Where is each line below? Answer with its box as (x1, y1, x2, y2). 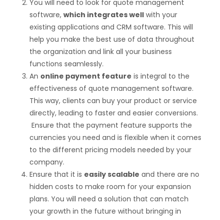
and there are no (139, 169, 199, 180)
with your (144, 10, 177, 20)
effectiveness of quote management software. (29, 83, 193, 94)
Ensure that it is (29, 169, 84, 180)
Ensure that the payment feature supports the (29, 120, 192, 131)
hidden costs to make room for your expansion (29, 182, 191, 192)
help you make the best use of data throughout (29, 34, 194, 45)
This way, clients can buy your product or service (29, 96, 197, 106)
